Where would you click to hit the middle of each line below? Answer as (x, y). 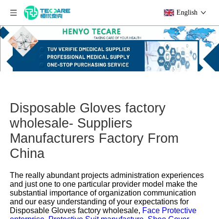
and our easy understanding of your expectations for (99, 201)
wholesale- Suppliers (71, 123)
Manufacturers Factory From (94, 138)
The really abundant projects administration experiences (107, 175)
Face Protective (169, 210)
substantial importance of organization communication (103, 193)
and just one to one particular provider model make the (104, 184)
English (187, 12)
